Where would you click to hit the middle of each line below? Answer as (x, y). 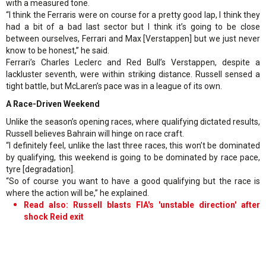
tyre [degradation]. (40, 169)
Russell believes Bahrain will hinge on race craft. (95, 133)
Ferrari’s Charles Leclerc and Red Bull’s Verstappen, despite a (133, 62)
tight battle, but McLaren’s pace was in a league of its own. (114, 86)
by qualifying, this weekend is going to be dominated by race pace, (133, 157)
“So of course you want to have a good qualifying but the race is (133, 181)
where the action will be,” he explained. (77, 193)
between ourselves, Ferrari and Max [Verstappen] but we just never (133, 38)
